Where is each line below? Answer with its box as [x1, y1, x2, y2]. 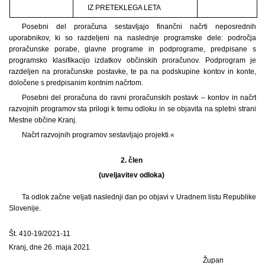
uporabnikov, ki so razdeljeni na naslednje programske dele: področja [9, 33, 256, 42]
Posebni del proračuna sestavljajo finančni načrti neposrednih [21, 22, 256, 31]
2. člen [121, 156, 144, 164]
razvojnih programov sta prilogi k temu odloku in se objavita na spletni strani [9, 104, 256, 113]
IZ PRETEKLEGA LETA [87, 3, 161, 12]
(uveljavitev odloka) [99, 170, 166, 179]
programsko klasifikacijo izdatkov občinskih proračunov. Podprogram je [9, 56, 256, 64]
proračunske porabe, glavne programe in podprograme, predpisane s [9, 44, 256, 53]
